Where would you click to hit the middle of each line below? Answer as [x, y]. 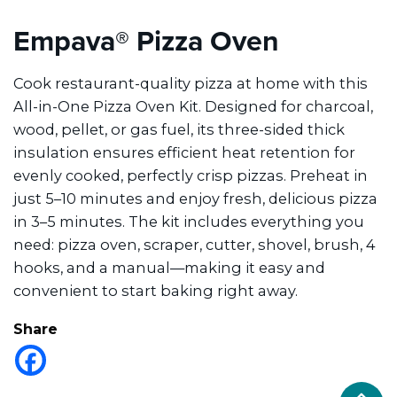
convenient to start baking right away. [156, 290]
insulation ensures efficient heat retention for [184, 152]
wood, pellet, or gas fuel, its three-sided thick [179, 129]
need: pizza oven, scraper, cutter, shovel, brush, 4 [195, 244]
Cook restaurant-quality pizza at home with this [191, 83]
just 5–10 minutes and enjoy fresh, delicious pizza [195, 198]
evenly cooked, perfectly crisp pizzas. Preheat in [191, 175]
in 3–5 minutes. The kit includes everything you [189, 221]
